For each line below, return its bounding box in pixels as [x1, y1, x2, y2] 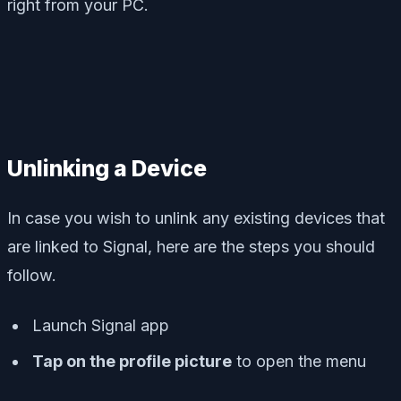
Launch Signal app [32, 316, 169, 336]
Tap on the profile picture [32, 352, 232, 371]
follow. [7, 266, 56, 286]
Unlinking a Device [7, 155, 207, 183]
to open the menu [232, 352, 366, 371]
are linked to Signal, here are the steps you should [7, 237, 375, 257]
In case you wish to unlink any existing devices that [7, 209, 385, 228]
